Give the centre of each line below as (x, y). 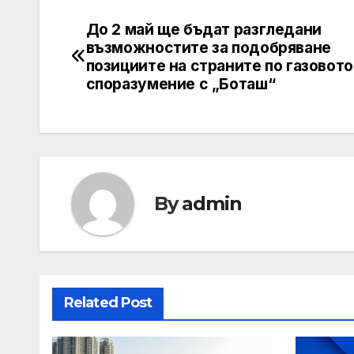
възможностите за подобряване (208, 47)
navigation (134, 68)
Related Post (108, 302)
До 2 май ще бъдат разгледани (203, 29)
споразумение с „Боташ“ (181, 83)
